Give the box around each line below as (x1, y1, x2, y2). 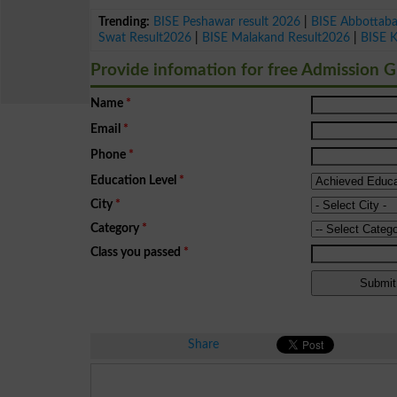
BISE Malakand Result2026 (202, 30, 351, 44)
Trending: (98, 14, 151, 28)
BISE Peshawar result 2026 (153, 14, 301, 28)
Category (90, 221, 139, 235)
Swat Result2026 (98, 30, 192, 44)
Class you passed (90, 245, 181, 259)
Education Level (90, 173, 176, 187)
